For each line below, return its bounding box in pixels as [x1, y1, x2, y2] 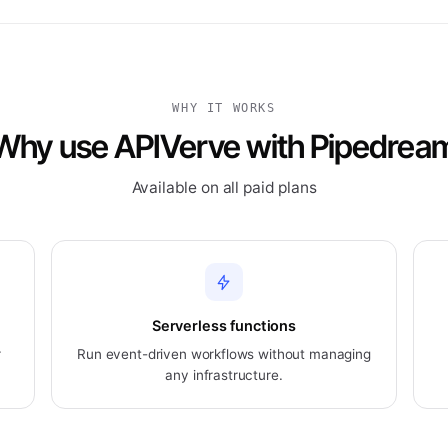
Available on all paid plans [131, 178, 317, 197]
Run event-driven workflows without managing [77, 346, 371, 362]
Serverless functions [151, 317, 297, 335]
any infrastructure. [165, 367, 283, 383]
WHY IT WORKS [172, 101, 276, 115]
